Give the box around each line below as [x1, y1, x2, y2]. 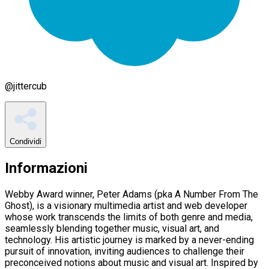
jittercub [13, 80, 47, 92]
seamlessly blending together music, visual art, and [5, 222, 219, 234]
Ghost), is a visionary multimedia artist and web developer [5, 199, 247, 211]
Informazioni [5, 159, 88, 177]
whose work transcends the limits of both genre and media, [5, 211, 253, 223]
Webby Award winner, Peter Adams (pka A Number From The [5, 188, 258, 200]
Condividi [10, 136, 41, 146]
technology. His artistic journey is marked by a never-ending [5, 234, 254, 246]
